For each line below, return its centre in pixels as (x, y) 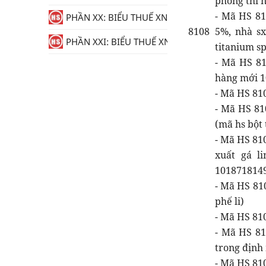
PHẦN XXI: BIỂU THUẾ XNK (121, 42)
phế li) (229, 201)
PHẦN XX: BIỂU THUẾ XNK (119, 17)
